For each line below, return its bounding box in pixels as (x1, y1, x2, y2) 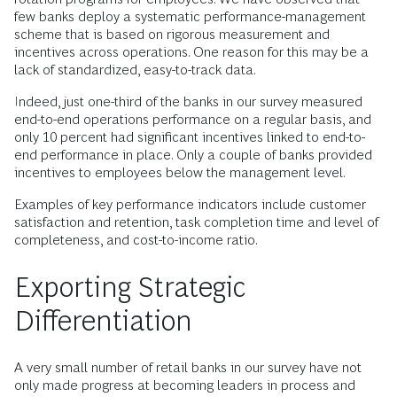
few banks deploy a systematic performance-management (14, 8, 366, 24)
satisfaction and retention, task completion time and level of (14, 214, 378, 230)
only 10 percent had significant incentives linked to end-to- (14, 128, 365, 144)
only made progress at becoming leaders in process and (14, 377, 355, 393)
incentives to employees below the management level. (14, 164, 346, 180)
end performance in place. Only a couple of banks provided (14, 146, 372, 162)
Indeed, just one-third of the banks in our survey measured (14, 93, 362, 109)
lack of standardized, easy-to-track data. (14, 61, 256, 77)
